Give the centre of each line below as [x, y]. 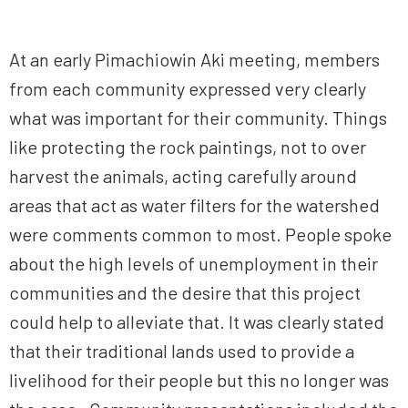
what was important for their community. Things [198, 118]
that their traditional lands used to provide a [182, 351]
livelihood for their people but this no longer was [199, 380]
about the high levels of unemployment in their [194, 264]
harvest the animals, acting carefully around [183, 176]
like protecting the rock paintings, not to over [188, 147]
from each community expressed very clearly [188, 89]
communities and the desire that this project [185, 293]
